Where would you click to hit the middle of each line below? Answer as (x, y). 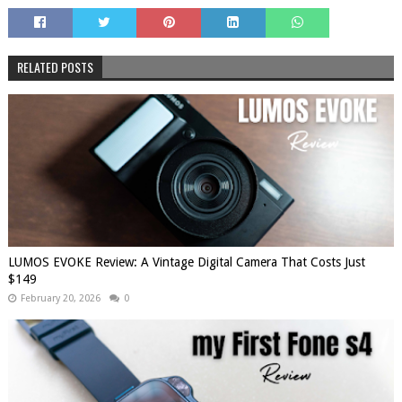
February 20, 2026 (60, 298)
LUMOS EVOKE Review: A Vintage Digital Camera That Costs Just (186, 262)
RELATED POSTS (55, 66)
